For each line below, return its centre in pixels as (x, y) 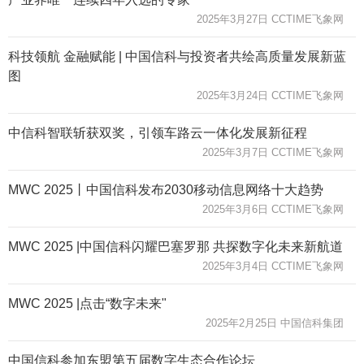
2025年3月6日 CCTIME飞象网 (273, 209)
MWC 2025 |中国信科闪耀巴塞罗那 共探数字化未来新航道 (175, 246)
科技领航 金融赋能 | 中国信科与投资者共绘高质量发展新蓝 (177, 56)
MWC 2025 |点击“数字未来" (87, 303)
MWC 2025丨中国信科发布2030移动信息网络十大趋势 (166, 189)
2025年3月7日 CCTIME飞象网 (273, 152)
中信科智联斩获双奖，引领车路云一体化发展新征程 (158, 132)
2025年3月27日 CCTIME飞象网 (270, 19)
